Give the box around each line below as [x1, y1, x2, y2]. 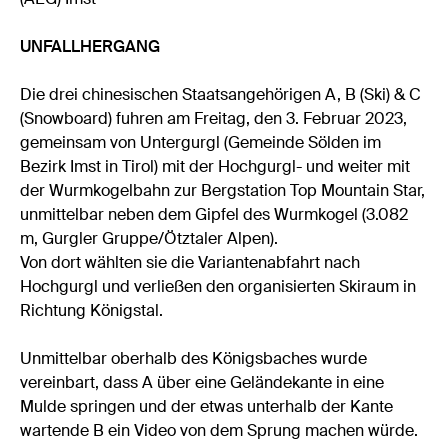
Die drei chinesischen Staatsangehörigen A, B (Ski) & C [20, 84, 422, 106]
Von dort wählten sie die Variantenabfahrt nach [20, 252, 361, 274]
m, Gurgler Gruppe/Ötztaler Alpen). [20, 228, 279, 250]
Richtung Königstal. [20, 300, 164, 322]
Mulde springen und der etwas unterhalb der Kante [20, 396, 394, 418]
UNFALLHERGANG [20, 36, 161, 58]
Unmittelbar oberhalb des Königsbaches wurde [20, 348, 368, 370]
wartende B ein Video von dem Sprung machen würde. [20, 420, 419, 442]
